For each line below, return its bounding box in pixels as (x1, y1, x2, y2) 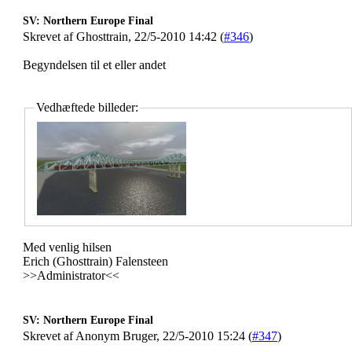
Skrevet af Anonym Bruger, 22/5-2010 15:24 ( (23, 329, 252, 343)
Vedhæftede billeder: (36, 101, 138, 114)
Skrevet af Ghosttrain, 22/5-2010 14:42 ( (23, 30, 224, 43)
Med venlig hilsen (23, 240, 112, 254)
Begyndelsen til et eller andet (23, 58, 166, 71)
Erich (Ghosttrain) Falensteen (23, 255, 168, 268)
